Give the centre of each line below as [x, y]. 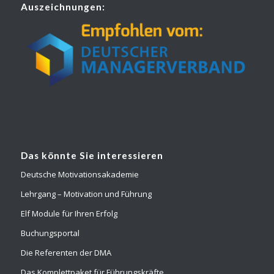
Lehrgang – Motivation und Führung [86, 194]
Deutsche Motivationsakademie [80, 174]
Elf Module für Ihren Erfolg [69, 213]
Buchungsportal [50, 233]
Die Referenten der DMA [66, 252]
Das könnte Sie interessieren [92, 155]
